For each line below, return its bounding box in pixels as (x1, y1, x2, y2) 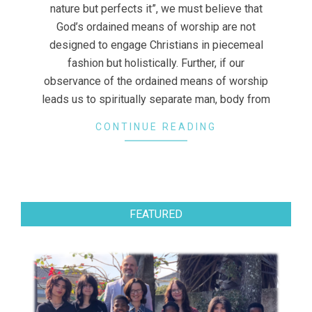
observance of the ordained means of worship (44, 74, 268, 88)
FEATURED (130, 208, 182, 221)
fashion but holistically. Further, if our (68, 56, 244, 70)
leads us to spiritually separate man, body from (42, 92, 270, 106)
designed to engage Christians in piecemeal (49, 38, 263, 52)
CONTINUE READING (95, 120, 217, 132)
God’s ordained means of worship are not (56, 19, 256, 33)
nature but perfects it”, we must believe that (49, 1, 263, 15)
